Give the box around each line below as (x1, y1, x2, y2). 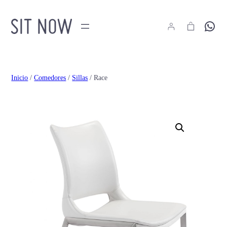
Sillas (72, 73, 88, 82)
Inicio (11, 73, 28, 82)
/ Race (88, 73, 108, 82)
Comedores (34, 73, 66, 82)
